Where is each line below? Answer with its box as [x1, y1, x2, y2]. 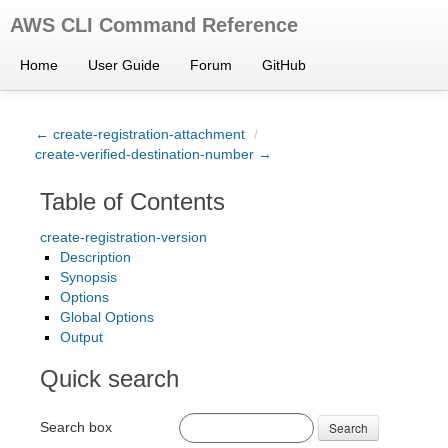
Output [60, 329, 103, 345]
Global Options [60, 309, 154, 325]
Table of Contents [40, 188, 225, 215]
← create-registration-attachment [35, 126, 245, 142]
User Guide [88, 57, 160, 73]
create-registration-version [40, 229, 207, 245]
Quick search [40, 365, 179, 392]
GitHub [262, 57, 306, 73]
